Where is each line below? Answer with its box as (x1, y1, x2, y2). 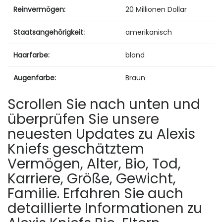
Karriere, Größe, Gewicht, (7, 168, 176, 188)
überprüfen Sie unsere (7, 109, 159, 129)
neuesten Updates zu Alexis (7, 124, 195, 144)
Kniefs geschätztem (7, 139, 144, 159)
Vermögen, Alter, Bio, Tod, (7, 154, 181, 173)
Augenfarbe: (13, 72, 56, 83)
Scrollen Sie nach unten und (7, 94, 200, 114)
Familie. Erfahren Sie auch (7, 183, 183, 203)
